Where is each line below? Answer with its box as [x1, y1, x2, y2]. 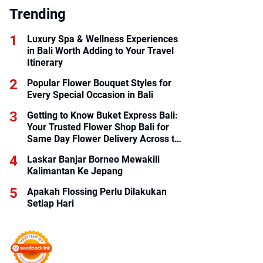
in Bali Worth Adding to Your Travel [27, 45, 174, 56]
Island [27, 145, 53, 156]
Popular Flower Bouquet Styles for [27, 77, 171, 89]
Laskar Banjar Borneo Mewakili [27, 154, 160, 165]
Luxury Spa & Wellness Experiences [27, 33, 178, 45]
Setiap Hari [27, 198, 74, 209]
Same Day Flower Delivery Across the [27, 133, 185, 144]
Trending [9, 6, 66, 22]
